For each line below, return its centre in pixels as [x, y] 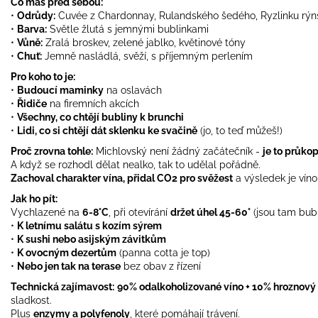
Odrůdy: [36, 15]
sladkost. [31, 300]
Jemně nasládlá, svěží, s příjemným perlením [149, 56]
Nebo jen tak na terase [69, 266]
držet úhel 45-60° [210, 212]
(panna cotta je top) [165, 252]
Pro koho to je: [43, 76]
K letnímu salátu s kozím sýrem [89, 225]
